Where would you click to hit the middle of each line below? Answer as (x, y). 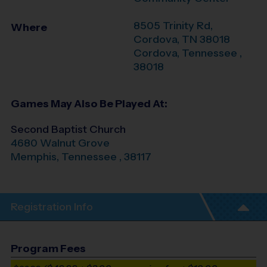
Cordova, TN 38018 (182, 39)
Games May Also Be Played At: (89, 103)
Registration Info (52, 207)
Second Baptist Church (68, 129)
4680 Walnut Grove (60, 143)
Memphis (34, 156)
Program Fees (48, 248)
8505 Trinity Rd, (173, 25)
